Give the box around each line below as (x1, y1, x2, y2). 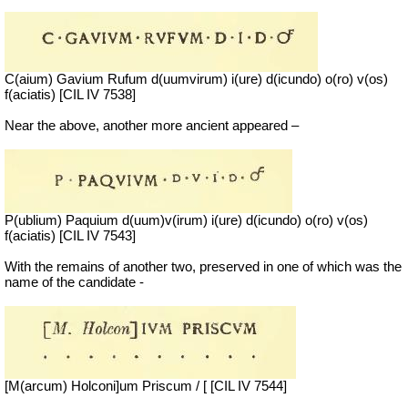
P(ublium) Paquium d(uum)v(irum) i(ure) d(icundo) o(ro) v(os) (5, 213, 368, 229)
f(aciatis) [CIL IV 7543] (5, 229, 136, 244)
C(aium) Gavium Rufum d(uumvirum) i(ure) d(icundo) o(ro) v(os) (5, 72, 388, 87)
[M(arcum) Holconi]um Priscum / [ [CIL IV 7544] (5, 379, 287, 394)
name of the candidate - (5, 275, 144, 291)
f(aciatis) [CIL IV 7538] (5, 87, 136, 103)
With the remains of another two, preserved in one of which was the (5, 260, 402, 275)
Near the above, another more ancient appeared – (5, 118, 299, 134)
